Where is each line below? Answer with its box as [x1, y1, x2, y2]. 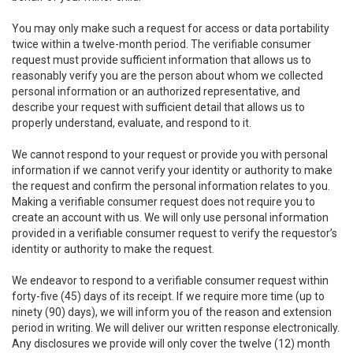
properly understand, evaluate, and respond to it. [12, 117, 251, 129]
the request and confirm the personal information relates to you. [12, 180, 330, 192]
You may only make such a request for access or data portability [12, 22, 329, 35]
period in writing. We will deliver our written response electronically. [12, 321, 340, 334]
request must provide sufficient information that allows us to [12, 54, 311, 66]
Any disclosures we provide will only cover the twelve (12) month [12, 337, 330, 350]
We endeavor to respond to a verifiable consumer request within [12, 274, 329, 287]
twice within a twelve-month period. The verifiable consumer [12, 38, 311, 50]
